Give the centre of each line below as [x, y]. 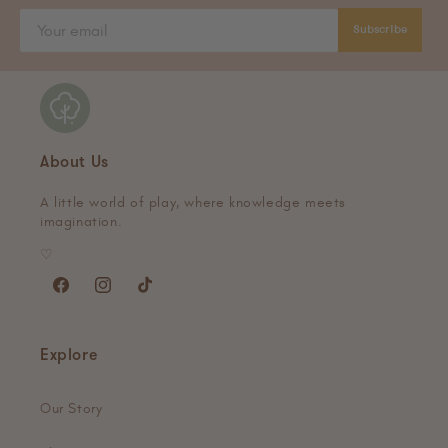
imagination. [81, 222]
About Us [74, 163]
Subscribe [380, 30]
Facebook [82, 293]
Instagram [125, 293]
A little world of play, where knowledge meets [193, 203]
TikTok [152, 293]
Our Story [71, 409]
